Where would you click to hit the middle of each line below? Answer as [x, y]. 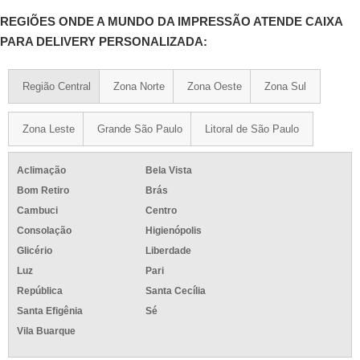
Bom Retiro [43, 191]
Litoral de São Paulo [252, 129]
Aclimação [41, 171]
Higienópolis [174, 231]
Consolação [44, 231]
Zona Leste [49, 129]
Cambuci [37, 211]
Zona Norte [139, 87]
